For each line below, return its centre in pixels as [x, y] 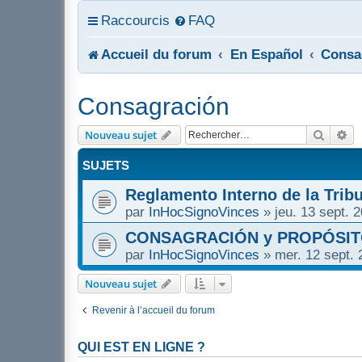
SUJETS [106, 165]
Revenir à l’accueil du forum [154, 310]
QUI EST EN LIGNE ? [141, 347]
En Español [266, 54]
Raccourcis [135, 20]
